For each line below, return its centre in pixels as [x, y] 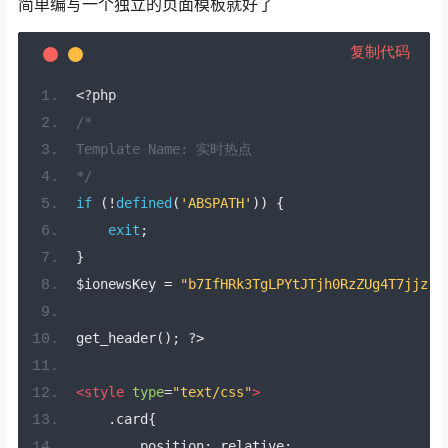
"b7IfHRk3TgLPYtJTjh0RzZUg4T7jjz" [307, 284]
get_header [115, 338]
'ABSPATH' [215, 203]
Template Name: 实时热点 [163, 149]
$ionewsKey [119, 284]
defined [143, 203]
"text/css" [211, 392]
